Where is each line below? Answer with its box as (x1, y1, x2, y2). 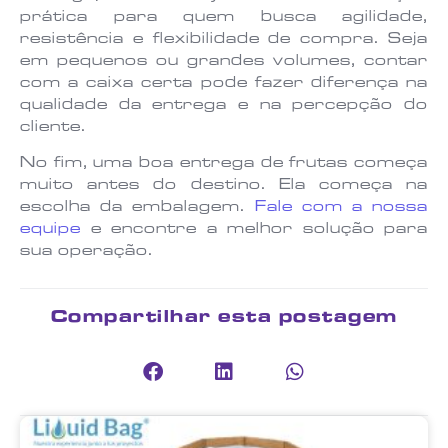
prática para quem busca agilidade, (20, 9, 428, 26)
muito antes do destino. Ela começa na (20, 178, 428, 195)
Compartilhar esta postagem (50, 309, 398, 328)
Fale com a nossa (254, 200, 428, 217)
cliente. (20, 119, 86, 136)
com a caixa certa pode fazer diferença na (20, 75, 428, 92)
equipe (20, 222, 81, 239)
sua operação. (20, 244, 153, 261)
